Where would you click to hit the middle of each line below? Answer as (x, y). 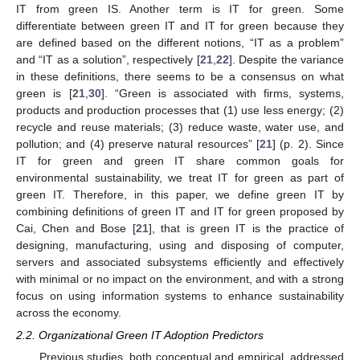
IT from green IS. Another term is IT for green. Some (180, 9)
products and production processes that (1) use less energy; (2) (180, 110)
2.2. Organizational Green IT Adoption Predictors (140, 335)
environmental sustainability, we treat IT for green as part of (180, 178)
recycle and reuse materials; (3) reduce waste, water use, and (180, 127)
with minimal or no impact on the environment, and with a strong (180, 279)
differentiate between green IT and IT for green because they (180, 26)
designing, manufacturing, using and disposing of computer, (180, 245)
